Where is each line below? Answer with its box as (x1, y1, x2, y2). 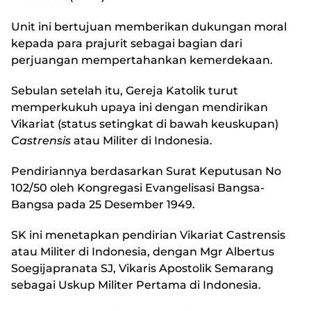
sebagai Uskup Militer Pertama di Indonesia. (11, 278, 261, 292)
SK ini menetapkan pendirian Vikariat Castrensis (11, 228, 285, 242)
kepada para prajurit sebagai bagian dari (11, 37, 242, 51)
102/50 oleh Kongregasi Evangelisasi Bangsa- (11, 181, 264, 195)
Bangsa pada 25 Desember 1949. (11, 198, 195, 212)
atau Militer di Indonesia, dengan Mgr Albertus (11, 245, 274, 259)
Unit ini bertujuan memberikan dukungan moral (11, 20, 287, 34)
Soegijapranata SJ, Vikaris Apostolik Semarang (11, 262, 274, 276)
